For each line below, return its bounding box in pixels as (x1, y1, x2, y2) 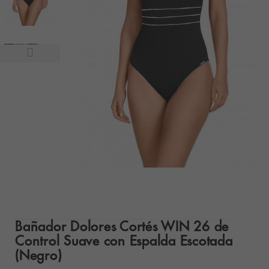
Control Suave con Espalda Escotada (15, 231, 233, 249)
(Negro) (15, 245, 62, 264)
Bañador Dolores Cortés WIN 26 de (15, 216, 229, 235)
